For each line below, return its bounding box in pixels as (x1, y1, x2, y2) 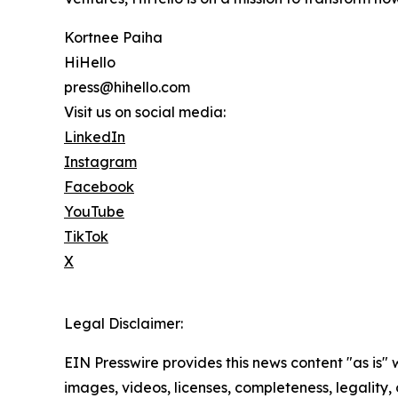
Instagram (64, 153, 137, 171)
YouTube (64, 203, 124, 221)
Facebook (64, 178, 134, 196)
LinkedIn (64, 128, 125, 147)
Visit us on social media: (64, 103, 226, 122)
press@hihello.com (64, 78, 190, 97)
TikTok (64, 227, 108, 246)
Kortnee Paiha (64, 28, 163, 47)
